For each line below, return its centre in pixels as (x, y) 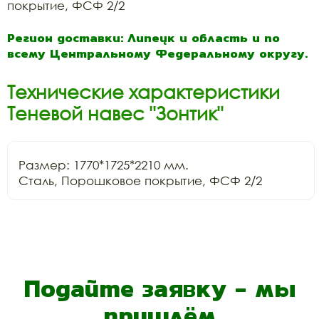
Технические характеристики (143, 91)
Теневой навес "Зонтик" (115, 113)
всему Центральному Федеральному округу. (157, 53)
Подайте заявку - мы (159, 288)
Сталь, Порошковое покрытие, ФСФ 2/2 (140, 180)
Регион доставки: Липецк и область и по (143, 37)
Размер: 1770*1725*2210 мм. (104, 164)
